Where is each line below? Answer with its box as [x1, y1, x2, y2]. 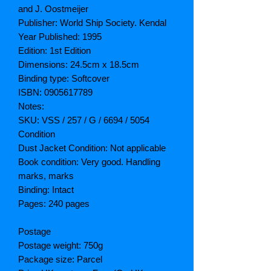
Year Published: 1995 [18, 31, 102, 42]
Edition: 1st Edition [18, 45, 91, 56]
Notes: [18, 101, 44, 112]
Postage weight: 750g [18, 240, 103, 251]
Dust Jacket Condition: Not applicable [18, 143, 166, 154]
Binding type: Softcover [18, 73, 109, 84]
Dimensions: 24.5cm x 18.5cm [18, 59, 139, 70]
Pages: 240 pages [18, 198, 90, 209]
